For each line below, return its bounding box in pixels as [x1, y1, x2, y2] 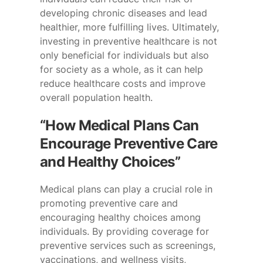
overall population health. [40, 91, 153, 103]
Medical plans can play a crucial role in [40, 183, 213, 195]
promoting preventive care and [40, 197, 178, 210]
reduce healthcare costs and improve [40, 77, 205, 89]
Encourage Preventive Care [40, 134, 218, 152]
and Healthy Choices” [40, 153, 181, 170]
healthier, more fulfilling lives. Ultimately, [40, 21, 219, 33]
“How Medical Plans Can [40, 116, 199, 134]
